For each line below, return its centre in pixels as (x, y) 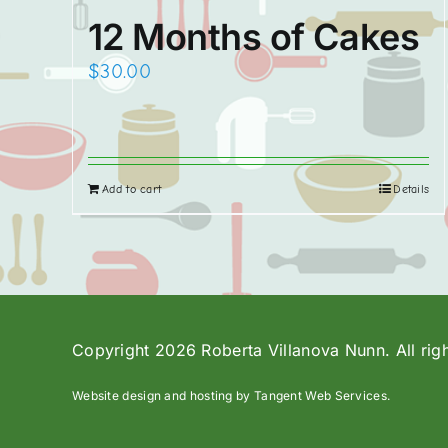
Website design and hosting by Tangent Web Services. (231, 396)
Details (411, 189)
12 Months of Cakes (254, 36)
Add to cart (132, 189)
